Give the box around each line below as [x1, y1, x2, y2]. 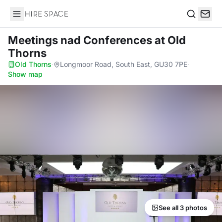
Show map [8, 70, 43, 78]
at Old [155, 34, 186, 47]
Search [186, 19, 212, 29]
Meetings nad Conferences [8, 34, 155, 47]
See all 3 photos [159, 204, 207, 212]
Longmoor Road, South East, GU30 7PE [60, 60, 187, 68]
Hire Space [9, 14, 51, 24]
